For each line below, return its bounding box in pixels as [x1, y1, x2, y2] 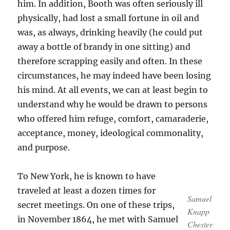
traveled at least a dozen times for [17, 185, 156, 196]
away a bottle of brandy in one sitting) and [17, 42, 191, 52]
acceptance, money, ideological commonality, [17, 128, 204, 138]
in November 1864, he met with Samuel [17, 214, 179, 224]
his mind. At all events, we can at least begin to [17, 85, 208, 95]
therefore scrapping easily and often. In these [17, 56, 203, 66]
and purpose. [17, 142, 70, 152]
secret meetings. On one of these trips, [17, 200, 175, 210]
